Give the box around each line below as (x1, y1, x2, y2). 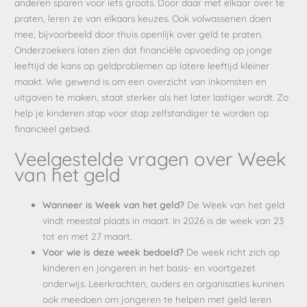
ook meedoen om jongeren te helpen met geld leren (42, 293, 272, 305)
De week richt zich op (184, 245, 280, 258)
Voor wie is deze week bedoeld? (42, 245, 184, 258)
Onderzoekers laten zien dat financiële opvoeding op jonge (14, 44, 273, 56)
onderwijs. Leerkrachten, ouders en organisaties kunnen (42, 277, 285, 289)
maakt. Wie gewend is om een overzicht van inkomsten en (14, 75, 267, 88)
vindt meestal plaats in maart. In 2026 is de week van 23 (42, 214, 284, 226)
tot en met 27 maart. (42, 230, 132, 242)
